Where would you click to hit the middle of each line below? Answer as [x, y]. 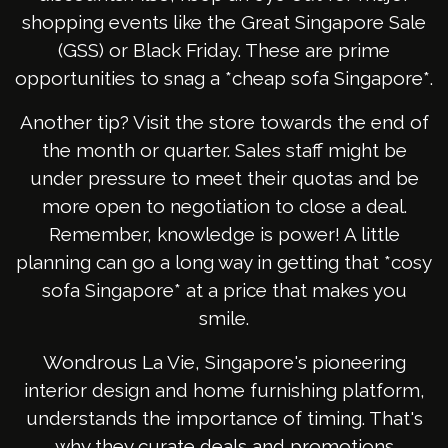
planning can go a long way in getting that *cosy [224, 262]
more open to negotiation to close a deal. [224, 206]
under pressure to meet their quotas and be [224, 178]
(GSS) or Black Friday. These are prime [224, 50]
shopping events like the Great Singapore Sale [224, 22]
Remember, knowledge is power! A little [224, 234]
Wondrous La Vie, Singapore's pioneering [224, 362]
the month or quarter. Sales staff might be [224, 150]
